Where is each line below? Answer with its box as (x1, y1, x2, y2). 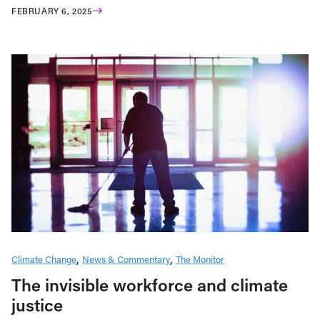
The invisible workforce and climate (11, 274, 288, 296)
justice (11, 294, 63, 316)
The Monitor (176, 253, 224, 266)
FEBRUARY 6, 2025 (11, 4, 93, 16)
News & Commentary (82, 253, 170, 266)
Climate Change (11, 253, 76, 266)
